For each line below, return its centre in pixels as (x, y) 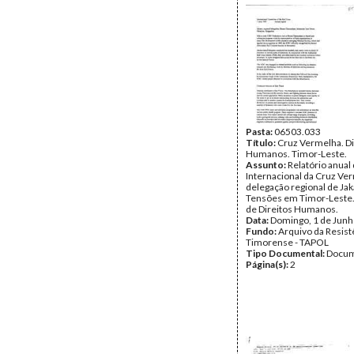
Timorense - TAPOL (287, 242)
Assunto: (267, 165)
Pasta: (260, 132)
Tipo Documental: (286, 253)
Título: (262, 143)
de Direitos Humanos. (292, 209)
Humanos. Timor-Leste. (296, 154)
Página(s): (268, 264)
